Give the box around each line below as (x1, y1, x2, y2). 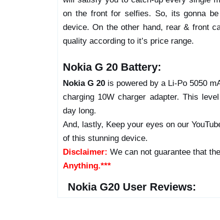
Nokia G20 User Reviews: (68, 181, 196, 193)
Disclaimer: (63, 147, 108, 157)
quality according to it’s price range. (63, 36, 194, 46)
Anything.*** (63, 161, 111, 170)
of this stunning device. (63, 134, 148, 143)
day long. (63, 106, 96, 115)
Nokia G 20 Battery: (63, 61, 161, 73)
